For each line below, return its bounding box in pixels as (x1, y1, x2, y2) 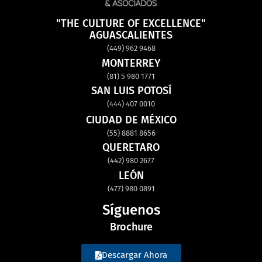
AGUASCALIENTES (89, 29, 173, 42)
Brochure (109, 220, 153, 233)
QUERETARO (102, 141, 160, 154)
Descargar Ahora (101, 249, 167, 260)
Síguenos (102, 201, 160, 218)
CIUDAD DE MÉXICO (85, 113, 177, 126)
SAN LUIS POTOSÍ (91, 84, 171, 98)
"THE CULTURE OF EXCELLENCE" (56, 17, 206, 30)
